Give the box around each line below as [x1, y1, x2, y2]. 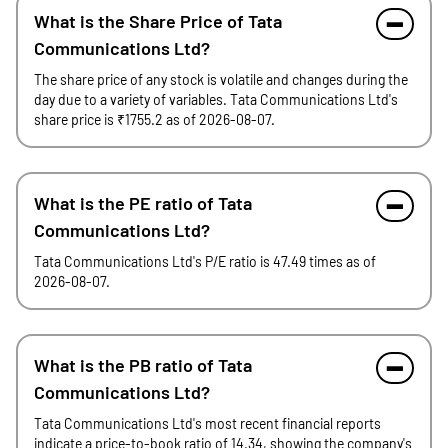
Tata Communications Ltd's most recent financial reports [34, 415, 381, 432]
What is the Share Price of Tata [34, 10, 282, 32]
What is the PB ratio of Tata [34, 354, 252, 376]
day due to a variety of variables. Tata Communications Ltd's [34, 91, 398, 108]
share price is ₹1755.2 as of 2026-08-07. [34, 111, 275, 128]
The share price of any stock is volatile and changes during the [34, 71, 408, 88]
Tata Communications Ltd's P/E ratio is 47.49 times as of [34, 253, 376, 270]
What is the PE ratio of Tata [34, 192, 252, 214]
